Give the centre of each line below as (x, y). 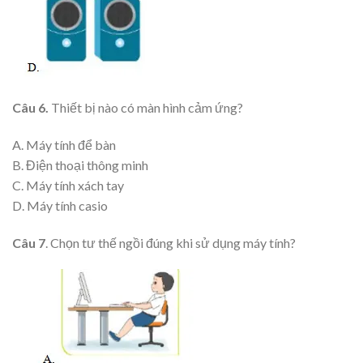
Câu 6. (30, 108)
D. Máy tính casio (60, 205)
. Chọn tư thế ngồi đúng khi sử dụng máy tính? (171, 242)
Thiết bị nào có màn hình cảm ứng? (146, 108)
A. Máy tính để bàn (64, 144)
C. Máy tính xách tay (68, 185)
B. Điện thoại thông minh (80, 164)
